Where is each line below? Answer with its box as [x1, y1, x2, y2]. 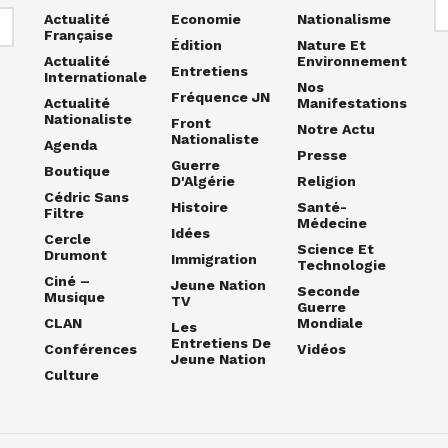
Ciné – [44, 273, 90, 290]
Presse [297, 147, 348, 164]
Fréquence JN [170, 89, 270, 106]
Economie [170, 11, 241, 28]
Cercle [44, 231, 91, 248]
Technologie [297, 257, 387, 274]
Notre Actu [297, 121, 376, 138]
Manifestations [297, 95, 408, 112]
